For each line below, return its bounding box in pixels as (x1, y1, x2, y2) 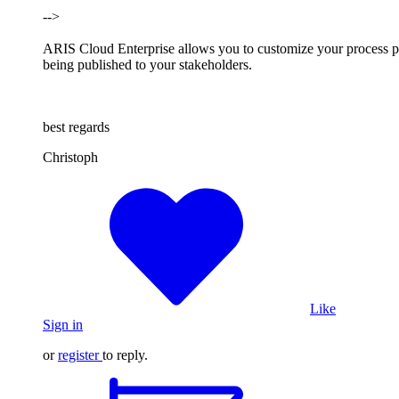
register (58, 347, 99, 363)
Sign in (43, 317, 83, 333)
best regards (43, 119, 110, 135)
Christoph (43, 150, 98, 166)
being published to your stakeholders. (43, 57, 256, 73)
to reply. (102, 347, 148, 363)
